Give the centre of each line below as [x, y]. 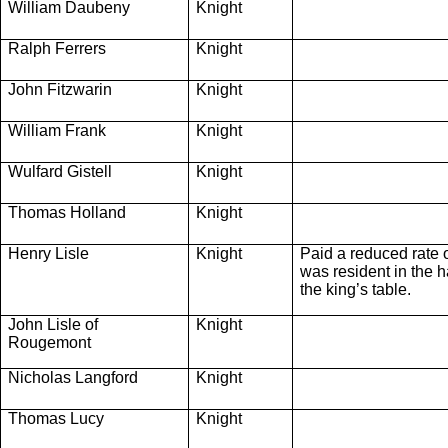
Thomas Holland [67, 212]
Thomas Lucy [56, 418]
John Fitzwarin [60, 89]
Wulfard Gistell [60, 171]
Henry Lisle [48, 253]
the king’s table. [355, 289]
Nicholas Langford [73, 377]
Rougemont [49, 342]
